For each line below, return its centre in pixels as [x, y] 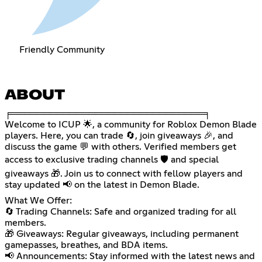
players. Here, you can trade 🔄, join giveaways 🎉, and [119, 136]
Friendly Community [62, 50]
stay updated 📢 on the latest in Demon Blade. [102, 185]
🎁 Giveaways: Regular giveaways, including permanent [122, 234]
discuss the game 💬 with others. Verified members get [120, 147]
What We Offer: [38, 201]
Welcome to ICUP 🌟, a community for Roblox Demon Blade [131, 125]
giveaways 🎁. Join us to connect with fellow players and [124, 174]
